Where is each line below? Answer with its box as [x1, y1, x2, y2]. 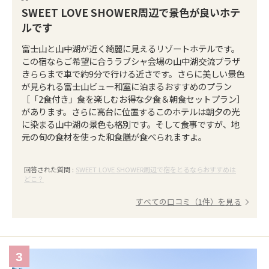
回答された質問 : [24, 165, 76, 174]
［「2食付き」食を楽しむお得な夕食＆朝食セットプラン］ [22, 92, 245, 105]
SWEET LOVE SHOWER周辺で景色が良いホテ [22, 5, 240, 20]
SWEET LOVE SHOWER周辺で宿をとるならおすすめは [76, 165, 236, 174]
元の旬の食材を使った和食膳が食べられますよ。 [22, 130, 207, 143]
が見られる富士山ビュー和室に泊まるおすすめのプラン [22, 80, 232, 92]
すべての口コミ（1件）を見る [136, 196, 241, 207]
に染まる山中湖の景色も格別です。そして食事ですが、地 [22, 118, 240, 130]
